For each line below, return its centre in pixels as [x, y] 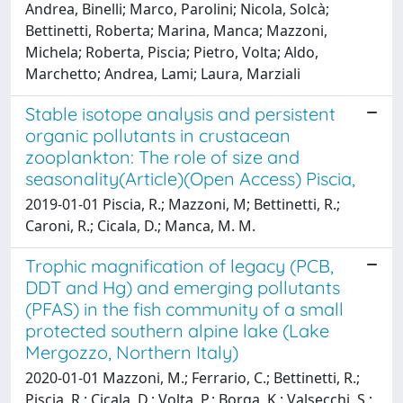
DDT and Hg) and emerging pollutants [183, 287]
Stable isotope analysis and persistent [180, 113]
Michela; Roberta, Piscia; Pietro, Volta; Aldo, [172, 52]
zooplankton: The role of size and [162, 157]
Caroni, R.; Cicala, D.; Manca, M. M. [140, 225]
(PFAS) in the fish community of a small [184, 309]
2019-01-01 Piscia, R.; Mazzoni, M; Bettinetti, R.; [183, 204]
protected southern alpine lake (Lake [177, 330]
